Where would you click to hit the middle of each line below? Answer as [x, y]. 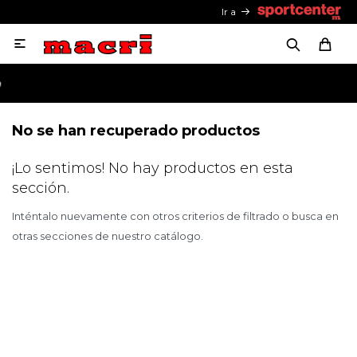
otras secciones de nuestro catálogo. [108, 236]
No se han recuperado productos [136, 131]
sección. [41, 188]
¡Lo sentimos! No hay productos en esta [153, 168]
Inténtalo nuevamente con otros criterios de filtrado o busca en [175, 216]
